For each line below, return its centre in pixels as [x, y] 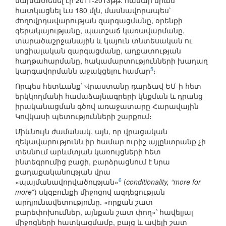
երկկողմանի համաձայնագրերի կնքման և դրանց [109, 96]
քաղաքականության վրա [63, 172]
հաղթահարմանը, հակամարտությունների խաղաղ [111, 61]
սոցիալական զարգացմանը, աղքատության [98, 51]
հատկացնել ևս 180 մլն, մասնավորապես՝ [93, 10]
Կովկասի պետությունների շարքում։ [83, 116]
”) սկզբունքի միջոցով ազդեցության [98, 192]
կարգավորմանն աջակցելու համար [83, 71]
